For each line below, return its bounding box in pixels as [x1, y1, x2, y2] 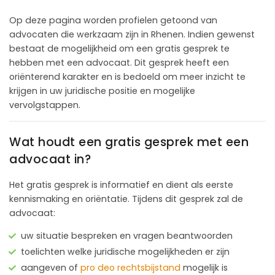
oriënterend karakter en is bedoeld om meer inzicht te [9, 70, 246, 83]
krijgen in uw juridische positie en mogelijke [9, 84, 195, 97]
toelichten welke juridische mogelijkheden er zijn [21, 245, 230, 258]
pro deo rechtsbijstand [80, 261, 180, 274]
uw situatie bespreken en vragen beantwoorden [21, 229, 233, 242]
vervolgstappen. [9, 98, 80, 111]
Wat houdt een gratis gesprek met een [9, 133, 249, 150]
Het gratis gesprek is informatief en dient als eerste [9, 178, 233, 191]
